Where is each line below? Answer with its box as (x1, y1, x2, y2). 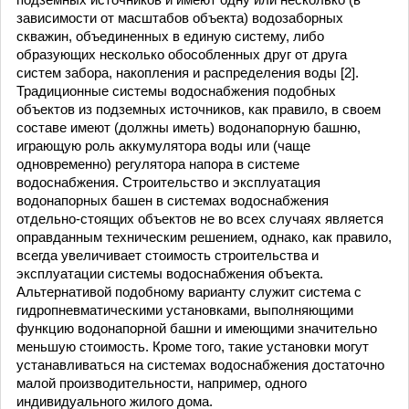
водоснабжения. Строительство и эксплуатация (16, 174, 320, 190)
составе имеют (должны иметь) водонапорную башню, (16, 120, 361, 135)
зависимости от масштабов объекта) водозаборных (16, 10, 343, 26)
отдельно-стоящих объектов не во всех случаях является (16, 211, 383, 226)
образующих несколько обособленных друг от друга (16, 47, 347, 62)
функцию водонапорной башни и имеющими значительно (16, 320, 377, 336)
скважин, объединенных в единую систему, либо (16, 28, 324, 44)
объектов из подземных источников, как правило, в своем (16, 101, 381, 117)
